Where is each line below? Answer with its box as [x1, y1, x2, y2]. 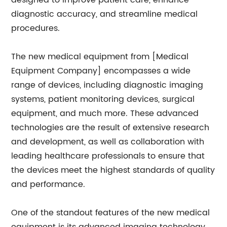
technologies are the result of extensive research [11, 121, 210, 134]
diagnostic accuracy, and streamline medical [11, 8, 198, 21]
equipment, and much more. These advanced [11, 107, 199, 120]
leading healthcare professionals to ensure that [11, 149, 205, 163]
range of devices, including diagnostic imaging [11, 79, 204, 92]
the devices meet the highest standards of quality [11, 164, 215, 177]
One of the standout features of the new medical [11, 206, 210, 219]
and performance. [11, 178, 86, 191]
